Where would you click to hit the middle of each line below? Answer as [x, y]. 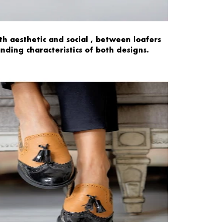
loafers [147, 39]
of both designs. [116, 50]
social [78, 39]
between [113, 39]
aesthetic [28, 39]
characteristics [54, 50]
